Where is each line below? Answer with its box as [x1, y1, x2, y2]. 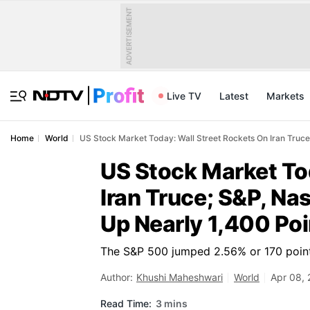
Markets [266, 90, 304, 102]
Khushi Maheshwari [136, 271, 223, 283]
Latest [219, 90, 248, 102]
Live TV [167, 90, 201, 102]
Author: [100, 271, 133, 283]
